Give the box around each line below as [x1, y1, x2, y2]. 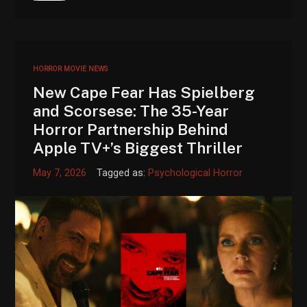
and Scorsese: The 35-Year [33, 101, 230, 120]
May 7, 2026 [33, 167, 87, 179]
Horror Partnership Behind [33, 119, 229, 138]
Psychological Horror [148, 167, 243, 179]
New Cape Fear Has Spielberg [33, 82, 256, 101]
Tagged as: [97, 167, 149, 179]
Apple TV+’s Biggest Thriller [33, 138, 243, 157]
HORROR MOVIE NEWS [33, 64, 108, 73]
